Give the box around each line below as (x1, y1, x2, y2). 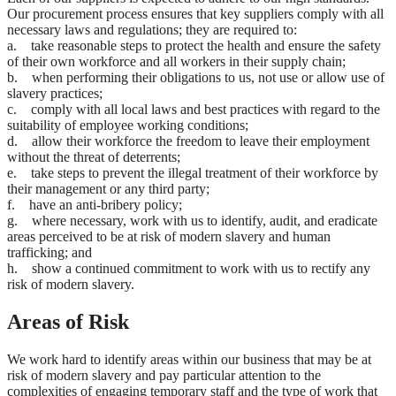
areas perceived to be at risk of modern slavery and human (7, 229, 331, 245)
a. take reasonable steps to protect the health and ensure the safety (7, 38, 381, 54)
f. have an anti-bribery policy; (7, 197, 186, 213)
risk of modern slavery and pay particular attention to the (7, 368, 321, 384)
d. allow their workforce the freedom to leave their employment (7, 133, 369, 149)
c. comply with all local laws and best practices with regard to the (7, 102, 380, 118)
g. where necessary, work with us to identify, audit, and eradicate (7, 213, 377, 229)
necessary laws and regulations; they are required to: (7, 22, 297, 38)
